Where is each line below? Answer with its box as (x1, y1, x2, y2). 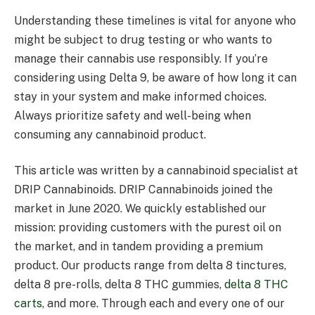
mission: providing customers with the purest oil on (14, 221, 281, 235)
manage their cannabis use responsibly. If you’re (14, 51, 268, 65)
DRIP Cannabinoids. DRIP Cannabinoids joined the (14, 183, 273, 197)
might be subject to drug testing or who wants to (14, 32, 272, 46)
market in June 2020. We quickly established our (14, 202, 266, 216)
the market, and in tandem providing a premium (14, 240, 263, 254)
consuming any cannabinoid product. (14, 127, 206, 141)
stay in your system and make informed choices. (14, 89, 266, 103)
